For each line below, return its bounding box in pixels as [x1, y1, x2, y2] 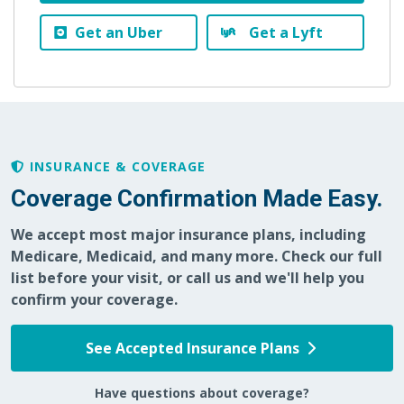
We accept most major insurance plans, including [11, 225, 366, 245]
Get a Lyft [248, 23, 323, 43]
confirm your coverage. [11, 289, 178, 310]
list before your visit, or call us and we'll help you [11, 268, 364, 289]
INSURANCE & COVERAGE [30, 158, 207, 176]
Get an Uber [74, 23, 162, 43]
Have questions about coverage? [95, 384, 309, 402]
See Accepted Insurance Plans [85, 338, 307, 359]
